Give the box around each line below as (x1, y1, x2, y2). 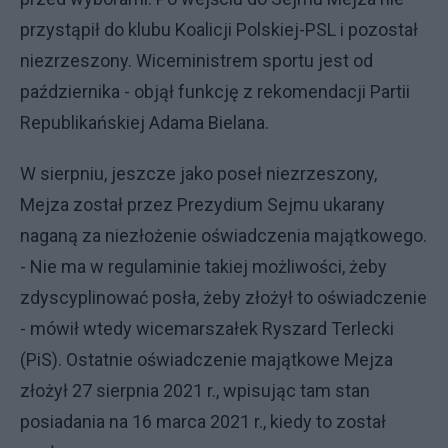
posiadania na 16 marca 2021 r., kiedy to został (20, 411, 386, 432)
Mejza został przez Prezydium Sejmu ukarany (20, 194, 385, 215)
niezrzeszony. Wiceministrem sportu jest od (20, 50, 373, 71)
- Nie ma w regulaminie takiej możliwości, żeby (20, 256, 387, 277)
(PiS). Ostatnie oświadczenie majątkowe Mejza (20, 349, 393, 370)
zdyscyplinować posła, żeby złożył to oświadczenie (20, 287, 427, 308)
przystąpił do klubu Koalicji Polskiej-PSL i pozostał (20, 19, 418, 40)
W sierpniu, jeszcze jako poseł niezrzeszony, (20, 163, 377, 184)
